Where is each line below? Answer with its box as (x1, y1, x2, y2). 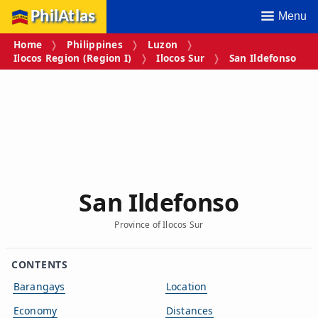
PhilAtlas (31, 8, 96, 26)
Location (166, 279, 207, 293)
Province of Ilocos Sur (114, 218, 204, 231)
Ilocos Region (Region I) (13, 51, 132, 65)
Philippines (66, 38, 123, 52)
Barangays (13, 279, 65, 293)
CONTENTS (11, 257, 68, 271)
